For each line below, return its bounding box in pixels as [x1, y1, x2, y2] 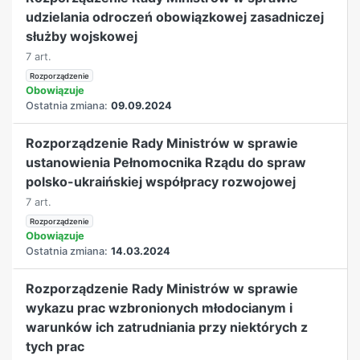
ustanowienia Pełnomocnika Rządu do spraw [26, 153, 307, 170]
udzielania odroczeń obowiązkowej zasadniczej [26, 8, 325, 25]
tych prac [26, 337, 85, 354]
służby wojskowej [26, 27, 138, 44]
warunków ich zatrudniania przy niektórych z [26, 318, 309, 335]
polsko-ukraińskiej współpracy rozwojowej [26, 173, 297, 190]
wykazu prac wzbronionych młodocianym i [26, 299, 293, 316]
